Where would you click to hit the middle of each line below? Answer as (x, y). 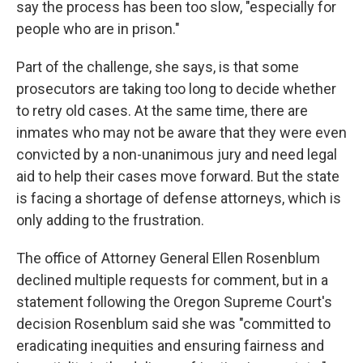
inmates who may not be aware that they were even (181, 133)
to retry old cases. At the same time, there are (162, 111)
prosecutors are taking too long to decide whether (176, 89)
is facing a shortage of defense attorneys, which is (179, 199)
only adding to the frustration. (110, 220)
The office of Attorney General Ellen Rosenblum (168, 258)
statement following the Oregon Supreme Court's (174, 302)
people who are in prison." (98, 29)
